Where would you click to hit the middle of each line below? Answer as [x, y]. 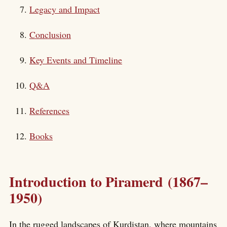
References [49, 110]
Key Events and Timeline [76, 60]
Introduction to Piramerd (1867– [108, 181]
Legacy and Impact [65, 9]
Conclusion [50, 34]
